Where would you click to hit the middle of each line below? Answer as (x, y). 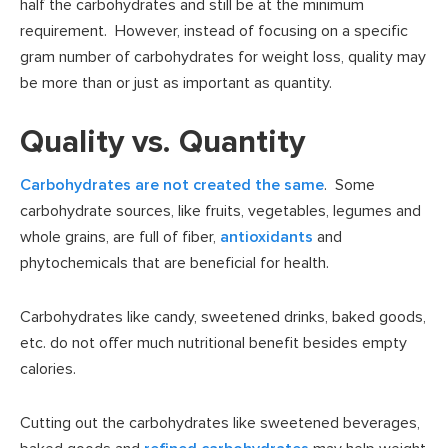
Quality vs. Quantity (162, 142)
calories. (48, 368)
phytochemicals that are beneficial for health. (174, 262)
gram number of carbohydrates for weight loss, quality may (223, 56)
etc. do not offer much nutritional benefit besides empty (213, 342)
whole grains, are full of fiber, (120, 236)
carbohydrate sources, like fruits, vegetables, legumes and (220, 210)
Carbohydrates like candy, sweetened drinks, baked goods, (223, 316)
